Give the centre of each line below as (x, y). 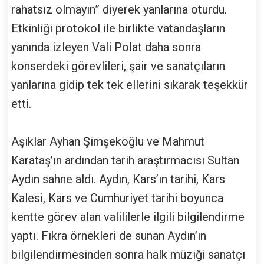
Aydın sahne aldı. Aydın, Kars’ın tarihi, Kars (118, 179)
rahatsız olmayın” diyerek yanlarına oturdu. (119, 10)
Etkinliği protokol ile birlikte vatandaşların (118, 29)
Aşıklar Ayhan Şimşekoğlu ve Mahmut (108, 142)
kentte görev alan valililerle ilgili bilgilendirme (128, 217)
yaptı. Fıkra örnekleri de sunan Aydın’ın (109, 236)
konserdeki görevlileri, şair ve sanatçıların (118, 66)
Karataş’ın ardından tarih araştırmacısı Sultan (125, 161)
